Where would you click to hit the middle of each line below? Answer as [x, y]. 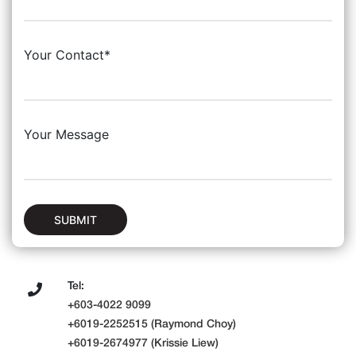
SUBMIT [75, 220]
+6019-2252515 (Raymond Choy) [152, 323]
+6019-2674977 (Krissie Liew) [143, 342]
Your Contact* [67, 55]
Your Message [66, 134]
